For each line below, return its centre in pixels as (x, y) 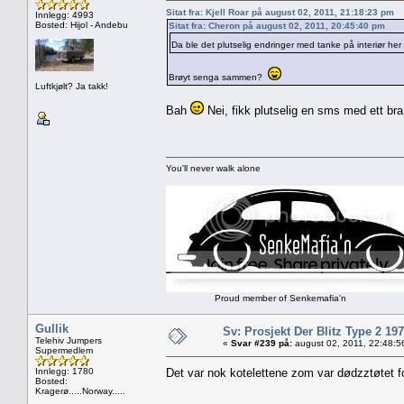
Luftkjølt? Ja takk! (72, 86)
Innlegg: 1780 (64, 371)
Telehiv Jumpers (69, 340)
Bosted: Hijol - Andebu (82, 24)
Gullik (52, 328)
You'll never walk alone (213, 168)
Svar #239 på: (262, 343)
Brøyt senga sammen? (218, 77)
